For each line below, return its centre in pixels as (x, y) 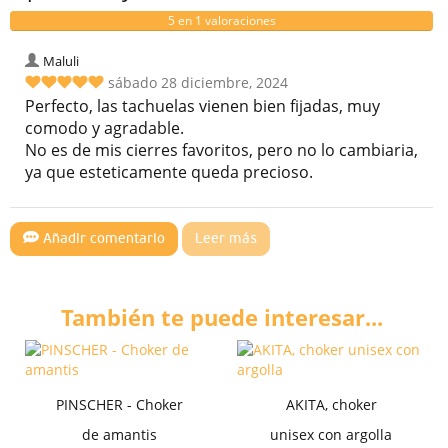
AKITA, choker (331, 404)
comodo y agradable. (104, 127)
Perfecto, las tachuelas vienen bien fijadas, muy (202, 105)
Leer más (225, 238)
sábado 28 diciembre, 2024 (197, 82)
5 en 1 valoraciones (221, 20)
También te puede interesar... (221, 317)
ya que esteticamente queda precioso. (169, 171)
